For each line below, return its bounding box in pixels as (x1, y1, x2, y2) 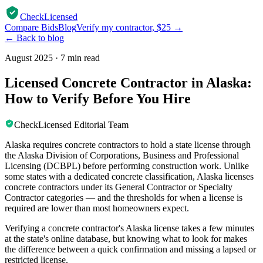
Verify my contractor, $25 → (76, 22, 183, 32)
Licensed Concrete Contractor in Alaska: (5, 75, 252, 90)
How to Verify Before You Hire (5, 90, 191, 106)
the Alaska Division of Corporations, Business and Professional (5, 150, 239, 160)
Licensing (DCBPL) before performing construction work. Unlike (5, 160, 249, 171)
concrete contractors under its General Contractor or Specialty (5, 181, 232, 192)
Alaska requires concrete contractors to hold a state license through (5, 139, 251, 150)
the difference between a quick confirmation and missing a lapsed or (5, 244, 256, 254)
